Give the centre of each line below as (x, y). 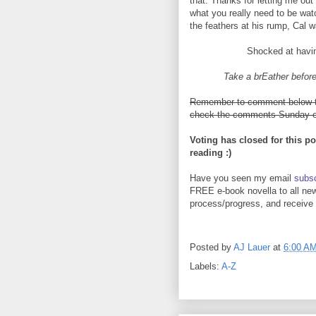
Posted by (212, 247)
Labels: (206, 266)
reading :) (211, 152)
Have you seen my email (242, 178)
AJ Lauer (252, 247)
